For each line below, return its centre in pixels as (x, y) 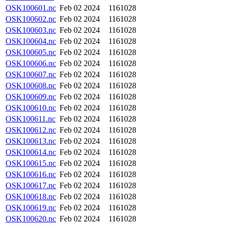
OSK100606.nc (31, 63)
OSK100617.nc (31, 185)
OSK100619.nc (31, 208)
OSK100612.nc (31, 130)
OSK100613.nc (31, 141)
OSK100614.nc (31, 152)
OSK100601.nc (31, 8)
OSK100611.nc (31, 119)
